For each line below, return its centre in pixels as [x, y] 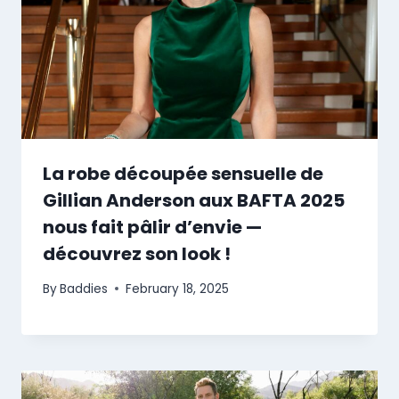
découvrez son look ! [137, 254]
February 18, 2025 [178, 289]
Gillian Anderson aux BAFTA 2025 [194, 201]
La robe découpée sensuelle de [183, 174]
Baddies [84, 289]
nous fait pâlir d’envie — [152, 228]
